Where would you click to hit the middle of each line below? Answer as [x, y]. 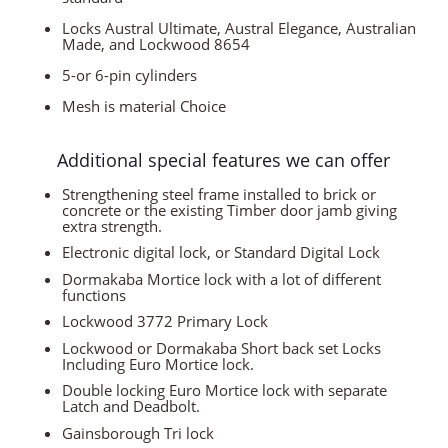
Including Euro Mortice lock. [157, 363]
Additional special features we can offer [224, 159]
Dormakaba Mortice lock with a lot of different [221, 278]
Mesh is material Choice [143, 105]
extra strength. [111, 225]
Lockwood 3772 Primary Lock [164, 321]
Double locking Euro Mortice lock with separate [224, 390]
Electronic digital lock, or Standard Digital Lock [220, 252]
